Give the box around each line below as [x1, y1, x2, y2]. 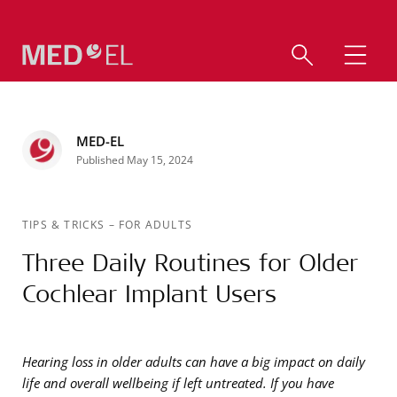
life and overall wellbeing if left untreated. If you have [22, 374, 334, 392]
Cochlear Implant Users [22, 277, 276, 308]
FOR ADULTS [119, 217, 193, 231]
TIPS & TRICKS [22, 217, 109, 231]
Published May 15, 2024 [76, 152, 193, 167]
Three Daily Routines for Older [22, 246, 358, 277]
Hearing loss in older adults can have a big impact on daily [22, 353, 365, 370]
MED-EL [76, 132, 124, 150]
